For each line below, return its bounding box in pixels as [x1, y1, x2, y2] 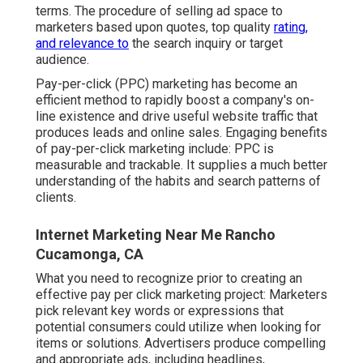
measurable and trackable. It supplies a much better [36, 156, 327, 173]
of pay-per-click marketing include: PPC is [36, 140, 274, 156]
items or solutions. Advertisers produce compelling [36, 335, 326, 351]
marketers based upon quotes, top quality [36, 19, 274, 35]
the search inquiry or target [129, 35, 283, 51]
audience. [36, 51, 89, 67]
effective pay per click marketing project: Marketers [36, 286, 327, 302]
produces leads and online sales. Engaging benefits [36, 124, 327, 140]
